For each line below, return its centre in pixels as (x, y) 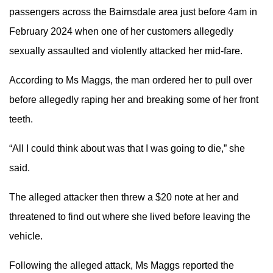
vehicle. (26, 236)
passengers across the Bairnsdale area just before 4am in (133, 12)
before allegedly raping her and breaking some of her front (134, 100)
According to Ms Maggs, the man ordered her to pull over (131, 80)
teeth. (21, 119)
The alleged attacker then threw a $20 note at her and (124, 197)
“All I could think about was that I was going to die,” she (127, 148)
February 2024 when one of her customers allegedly (121, 31)
